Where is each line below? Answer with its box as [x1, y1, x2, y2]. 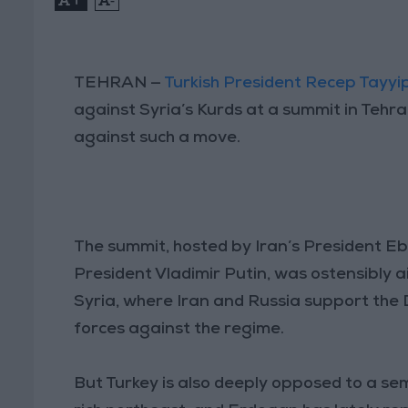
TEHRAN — [74, 75, 165, 92]
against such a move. [74, 129, 241, 147]
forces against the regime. [74, 321, 285, 338]
